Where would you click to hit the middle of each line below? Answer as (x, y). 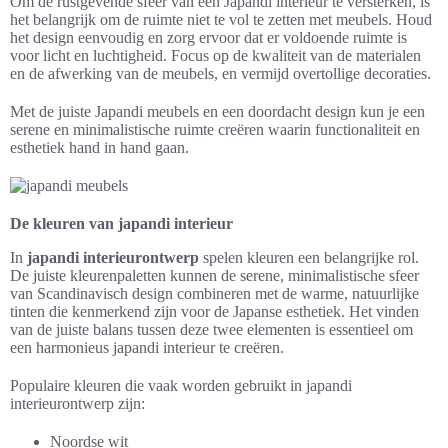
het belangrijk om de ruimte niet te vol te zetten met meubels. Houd (221, 19)
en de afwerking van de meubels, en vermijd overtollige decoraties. (220, 73)
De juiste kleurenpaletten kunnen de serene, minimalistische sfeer (214, 275)
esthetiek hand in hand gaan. (99, 147)
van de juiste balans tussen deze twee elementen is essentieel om (211, 329)
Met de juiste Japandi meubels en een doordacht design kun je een (217, 111)
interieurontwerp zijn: (77, 403)
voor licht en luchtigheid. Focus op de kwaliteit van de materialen (215, 55)
